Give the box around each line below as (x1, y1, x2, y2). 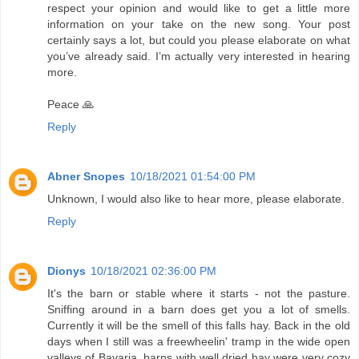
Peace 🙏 (47, 98, 94, 111)
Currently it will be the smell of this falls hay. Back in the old (47, 319, 350, 333)
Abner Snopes (47, 170, 125, 184)
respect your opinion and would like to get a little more (47, 2, 350, 15)
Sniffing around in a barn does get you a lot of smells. (47, 303, 350, 317)
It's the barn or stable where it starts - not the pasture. (47, 287, 350, 301)
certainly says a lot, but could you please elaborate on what (47, 34, 350, 47)
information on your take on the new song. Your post (47, 18, 350, 31)
